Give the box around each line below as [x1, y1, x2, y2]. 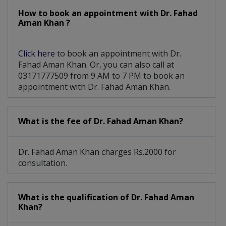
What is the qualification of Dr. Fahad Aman [18, 192, 194, 203]
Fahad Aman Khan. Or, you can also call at [18, 59, 174, 71]
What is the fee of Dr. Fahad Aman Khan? [18, 116, 183, 127]
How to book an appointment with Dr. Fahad [18, 8, 198, 19]
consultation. [18, 157, 67, 169]
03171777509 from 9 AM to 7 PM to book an [18, 70, 185, 82]
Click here [18, 48, 57, 60]
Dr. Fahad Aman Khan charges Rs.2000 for [18, 146, 176, 158]
